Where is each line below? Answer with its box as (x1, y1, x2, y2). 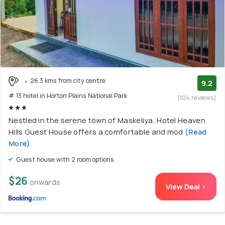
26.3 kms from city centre (30, 76, 105, 85)
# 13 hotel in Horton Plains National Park (9, 91, 127, 100)
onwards (30, 177, 60, 187)
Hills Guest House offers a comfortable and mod (9, 127, 183, 137)
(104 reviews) (178, 93, 216, 102)
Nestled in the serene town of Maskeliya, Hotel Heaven (9, 115, 205, 125)
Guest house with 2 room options (15, 155, 114, 164)
